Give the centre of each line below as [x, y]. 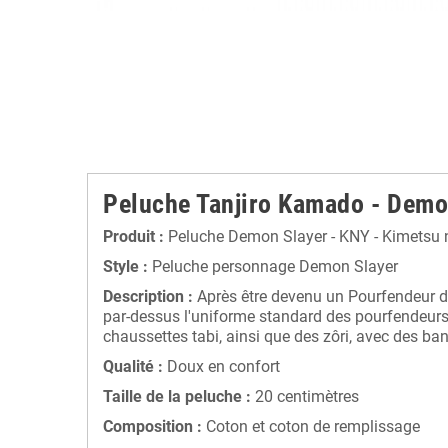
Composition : [154, 427]
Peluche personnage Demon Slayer [273, 267]
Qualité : [133, 367]
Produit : [133, 237]
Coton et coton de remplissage [313, 427]
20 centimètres [305, 397]
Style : [125, 267]
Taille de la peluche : [177, 397]
